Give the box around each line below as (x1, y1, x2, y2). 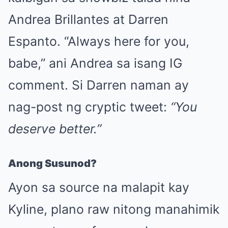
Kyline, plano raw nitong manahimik (8, 202, 219, 217)
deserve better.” (8, 121, 101, 137)
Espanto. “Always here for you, (8, 34, 189, 49)
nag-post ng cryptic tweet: (8, 99, 170, 115)
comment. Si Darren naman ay (8, 77, 189, 93)
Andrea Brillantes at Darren (8, 12, 168, 27)
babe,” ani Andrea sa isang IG (8, 55, 182, 71)
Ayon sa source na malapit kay (8, 180, 189, 195)
